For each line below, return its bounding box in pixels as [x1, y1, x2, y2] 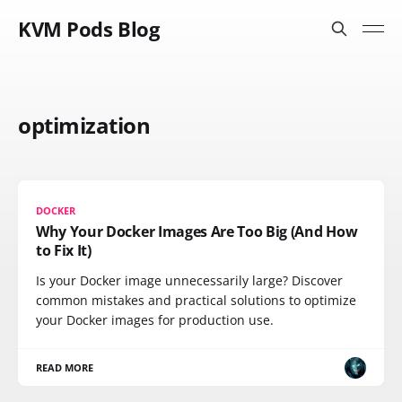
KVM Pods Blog [18, 15, 160, 42]
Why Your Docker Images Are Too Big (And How [36, 222, 358, 241]
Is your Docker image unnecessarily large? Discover [36, 272, 343, 289]
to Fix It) [36, 240, 92, 260]
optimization [18, 110, 151, 140]
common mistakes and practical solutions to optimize [36, 292, 356, 309]
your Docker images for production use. [36, 311, 274, 328]
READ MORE [36, 361, 94, 374]
